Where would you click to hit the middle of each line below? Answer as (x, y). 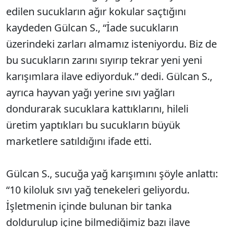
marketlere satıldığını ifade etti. (79, 141)
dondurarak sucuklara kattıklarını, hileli (97, 109)
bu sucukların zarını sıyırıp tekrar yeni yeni (104, 60)
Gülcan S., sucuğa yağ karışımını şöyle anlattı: (112, 174)
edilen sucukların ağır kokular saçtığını (96, 11)
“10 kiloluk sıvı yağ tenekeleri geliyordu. (98, 190)
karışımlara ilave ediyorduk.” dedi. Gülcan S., (109, 76)
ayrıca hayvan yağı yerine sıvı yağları (90, 92)
